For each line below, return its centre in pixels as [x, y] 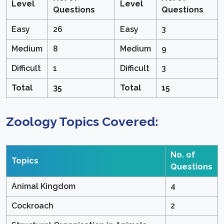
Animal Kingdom [43, 186]
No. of [183, 155]
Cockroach [32, 206]
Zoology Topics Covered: [82, 122]
